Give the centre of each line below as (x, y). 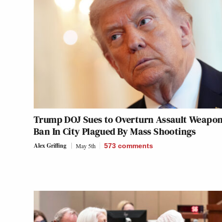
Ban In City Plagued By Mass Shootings (115, 132)
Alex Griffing (50, 146)
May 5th (86, 146)
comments (136, 146)
